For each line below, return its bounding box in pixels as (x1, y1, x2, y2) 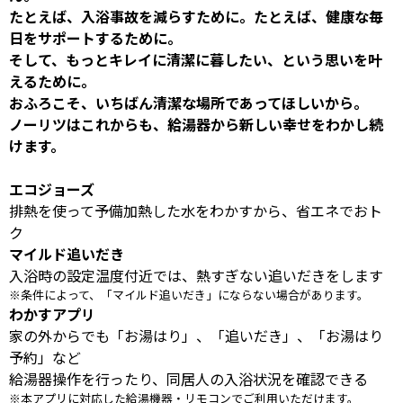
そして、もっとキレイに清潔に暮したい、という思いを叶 (9, 50, 382, 69)
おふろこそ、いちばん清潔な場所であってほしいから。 (9, 94, 368, 112)
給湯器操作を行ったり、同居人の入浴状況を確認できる (9, 370, 368, 389)
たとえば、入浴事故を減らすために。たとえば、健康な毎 (9, 7, 383, 26)
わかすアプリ (9, 305, 95, 324)
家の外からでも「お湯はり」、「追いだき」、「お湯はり (9, 327, 383, 345)
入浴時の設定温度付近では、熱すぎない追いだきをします (9, 266, 383, 285)
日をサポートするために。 (9, 29, 182, 48)
